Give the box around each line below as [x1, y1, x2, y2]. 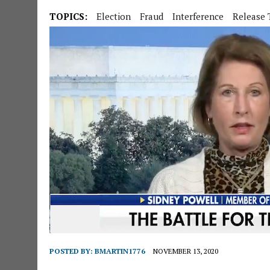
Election [96, 10, 131, 22]
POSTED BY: [49, 246, 95, 256]
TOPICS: [49, 10, 87, 22]
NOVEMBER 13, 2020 [153, 246, 218, 256]
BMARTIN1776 [95, 246, 145, 256]
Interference [172, 10, 224, 22]
